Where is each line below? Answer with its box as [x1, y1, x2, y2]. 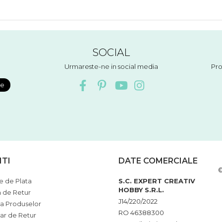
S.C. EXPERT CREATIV [118, 176, 195, 185]
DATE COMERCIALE [118, 156, 198, 166]
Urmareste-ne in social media [64, 62, 158, 70]
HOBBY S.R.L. [118, 185, 164, 194]
